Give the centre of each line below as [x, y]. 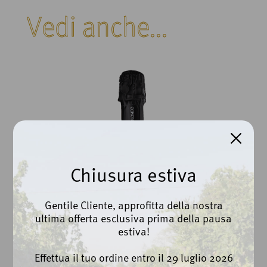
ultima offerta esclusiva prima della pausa [133, 218]
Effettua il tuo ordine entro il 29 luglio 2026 [133, 257]
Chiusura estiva [133, 174]
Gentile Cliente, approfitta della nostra [133, 204]
